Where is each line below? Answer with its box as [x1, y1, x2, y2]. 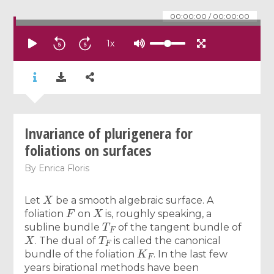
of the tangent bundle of [115, 221, 242, 233]
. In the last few [153, 248, 228, 260]
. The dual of [34, 234, 98, 246]
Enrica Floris [39, 162, 90, 174]
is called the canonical [111, 234, 221, 246]
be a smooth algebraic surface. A [53, 194, 213, 206]
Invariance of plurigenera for [24, 122, 193, 143]
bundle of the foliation [24, 248, 138, 260]
